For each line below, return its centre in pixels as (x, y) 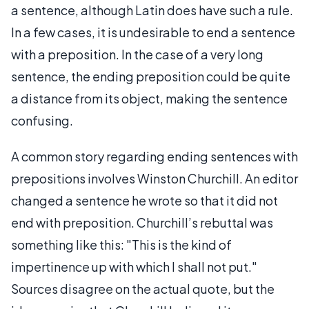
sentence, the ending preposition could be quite (151, 76)
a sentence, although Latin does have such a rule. (152, 10)
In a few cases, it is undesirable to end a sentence (153, 32)
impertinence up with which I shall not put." (134, 266)
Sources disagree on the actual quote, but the (143, 288)
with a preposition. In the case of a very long (137, 54)
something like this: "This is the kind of (121, 244)
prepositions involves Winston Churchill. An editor (154, 178)
